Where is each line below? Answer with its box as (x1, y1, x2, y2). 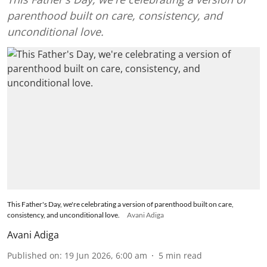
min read (166, 249, 202, 261)
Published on (7, 249, 60, 261)
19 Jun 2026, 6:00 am (64, 249, 147, 261)
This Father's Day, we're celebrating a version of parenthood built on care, (7, 199, 234, 209)
